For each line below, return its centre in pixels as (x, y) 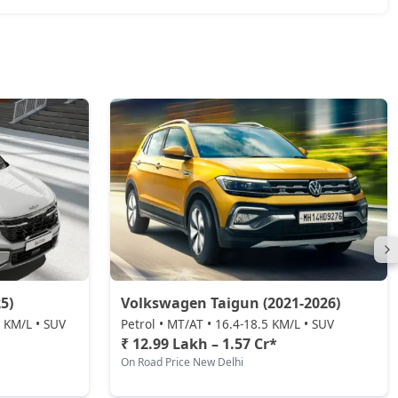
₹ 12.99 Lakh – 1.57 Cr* (199, 344)
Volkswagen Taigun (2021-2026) (231, 303)
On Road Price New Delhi (182, 362)
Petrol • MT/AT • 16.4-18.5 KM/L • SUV (227, 324)
